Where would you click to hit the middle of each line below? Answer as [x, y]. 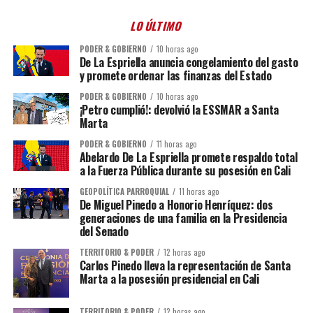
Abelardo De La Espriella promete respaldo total [188, 157]
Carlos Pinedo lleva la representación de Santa [185, 265]
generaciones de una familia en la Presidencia [183, 218]
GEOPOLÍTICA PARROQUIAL [124, 191]
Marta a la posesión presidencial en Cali [169, 279]
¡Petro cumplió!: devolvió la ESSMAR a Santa [179, 110]
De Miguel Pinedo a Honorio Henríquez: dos [176, 205]
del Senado [104, 231]
